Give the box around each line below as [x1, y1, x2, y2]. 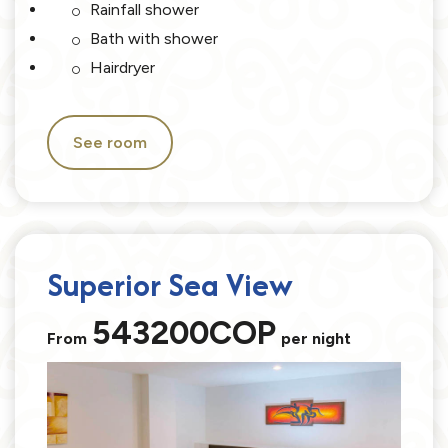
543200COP [92, 313, 276, 353]
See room [73, 133, 147, 153]
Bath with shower [90, 29, 218, 49]
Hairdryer [90, 58, 155, 78]
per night [281, 329, 351, 349]
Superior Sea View [47, 262, 293, 308]
